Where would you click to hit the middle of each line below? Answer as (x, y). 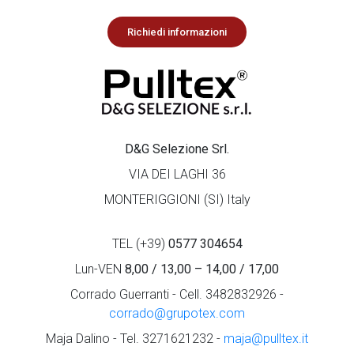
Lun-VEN (100, 269)
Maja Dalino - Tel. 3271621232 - (135, 339)
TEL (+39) (140, 244)
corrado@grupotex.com (177, 313)
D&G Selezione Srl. (177, 149)
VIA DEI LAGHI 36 (177, 174)
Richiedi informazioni (177, 32)
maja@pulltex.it (266, 339)
